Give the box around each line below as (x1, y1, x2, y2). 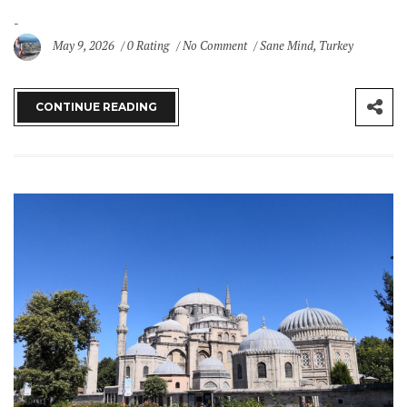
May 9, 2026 (53, 36, 118, 54)
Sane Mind (259, 36, 314, 54)
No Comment (182, 36, 250, 54)
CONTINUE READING (35, 99, 157, 114)
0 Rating (127, 36, 170, 54)
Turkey (319, 36, 354, 54)
